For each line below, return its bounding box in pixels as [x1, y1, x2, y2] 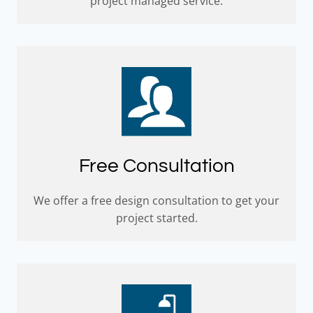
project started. [115, 210, 198, 226]
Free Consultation [78, 155, 235, 176]
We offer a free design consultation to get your [34, 192, 279, 208]
